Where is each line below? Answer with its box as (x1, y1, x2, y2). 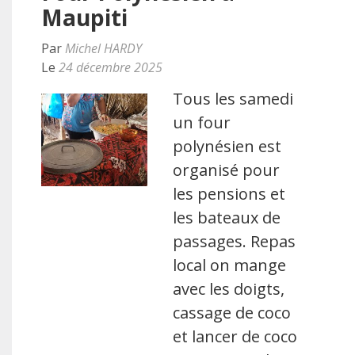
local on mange (173, 254, 287, 276)
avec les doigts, (173, 277, 285, 300)
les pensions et (173, 182, 286, 204)
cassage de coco (173, 301, 292, 323)
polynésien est (173, 135, 282, 157)
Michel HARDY (65, 39, 142, 57)
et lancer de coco (173, 325, 298, 347)
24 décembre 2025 (59, 58, 162, 76)
